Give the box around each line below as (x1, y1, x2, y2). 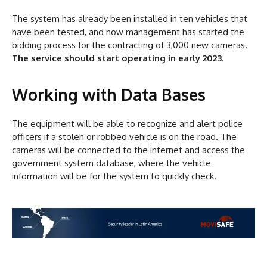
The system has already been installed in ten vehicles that (12, 13, 247, 25)
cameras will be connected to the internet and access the (12, 144, 245, 156)
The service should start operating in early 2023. (12, 52, 223, 64)
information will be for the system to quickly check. (12, 170, 216, 182)
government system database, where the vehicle (12, 157, 211, 169)
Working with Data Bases (12, 84, 206, 105)
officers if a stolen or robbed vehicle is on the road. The (12, 131, 237, 143)
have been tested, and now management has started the (12, 26, 244, 38)
